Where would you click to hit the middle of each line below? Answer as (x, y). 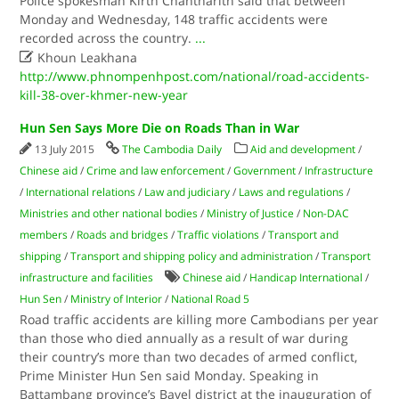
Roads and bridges (123, 235)
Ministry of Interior (117, 299)
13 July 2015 (66, 149)
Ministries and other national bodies (109, 213)
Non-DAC (326, 213)
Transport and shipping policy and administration (192, 256)
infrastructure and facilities (87, 277)
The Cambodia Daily (172, 149)
